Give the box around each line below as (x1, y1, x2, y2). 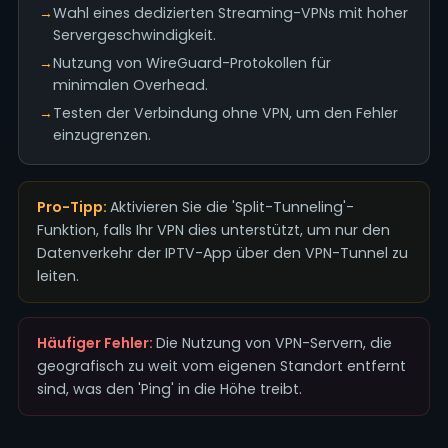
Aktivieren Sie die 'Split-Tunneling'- (109, 197, 354, 217)
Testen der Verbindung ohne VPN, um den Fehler (52, 103, 398, 123)
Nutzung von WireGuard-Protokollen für (52, 53, 331, 73)
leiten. (36, 266, 79, 286)
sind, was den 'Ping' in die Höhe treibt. (36, 379, 302, 399)
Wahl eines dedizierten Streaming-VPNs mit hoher (52, 3, 408, 23)
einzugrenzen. (52, 125, 151, 145)
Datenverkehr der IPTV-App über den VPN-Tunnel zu (36, 243, 408, 263)
